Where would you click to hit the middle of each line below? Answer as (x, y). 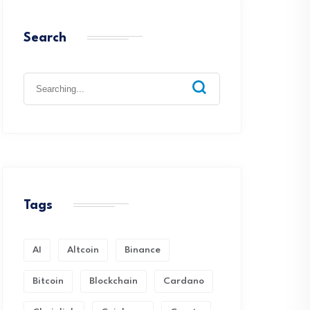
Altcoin (83, 250)
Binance (143, 250)
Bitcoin (48, 281)
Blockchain (113, 281)
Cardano (184, 281)
